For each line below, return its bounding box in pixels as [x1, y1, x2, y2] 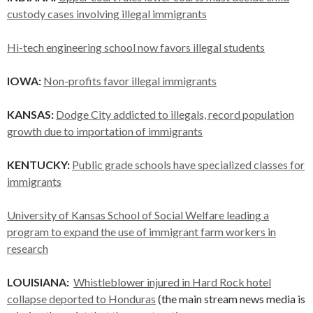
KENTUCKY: [7, 158, 72, 171]
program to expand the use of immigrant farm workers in [7, 225, 276, 238]
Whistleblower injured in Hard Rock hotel [73, 275, 271, 289]
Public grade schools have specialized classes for [72, 158, 305, 171]
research [7, 242, 48, 255]
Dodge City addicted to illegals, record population [56, 108, 294, 121]
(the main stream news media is [156, 292, 305, 305]
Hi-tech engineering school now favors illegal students [7, 41, 265, 54]
